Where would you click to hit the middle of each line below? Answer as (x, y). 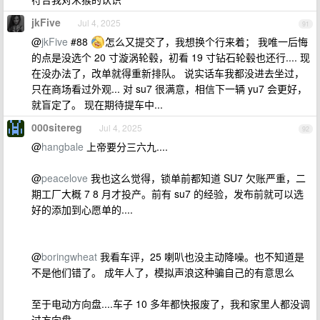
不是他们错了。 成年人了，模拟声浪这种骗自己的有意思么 (163, 272)
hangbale (62, 147)
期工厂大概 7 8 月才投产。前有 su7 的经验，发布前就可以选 (167, 194)
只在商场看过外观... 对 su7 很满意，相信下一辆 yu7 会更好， (169, 89)
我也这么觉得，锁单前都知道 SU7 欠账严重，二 (197, 178)
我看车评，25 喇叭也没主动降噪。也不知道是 (201, 257)
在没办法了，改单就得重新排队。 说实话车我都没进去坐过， (168, 73)
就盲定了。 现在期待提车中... (97, 105)
